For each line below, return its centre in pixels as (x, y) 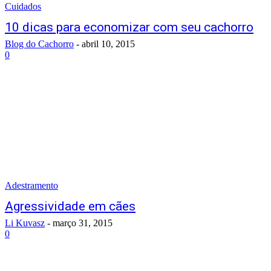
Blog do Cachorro (39, 44)
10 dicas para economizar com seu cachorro (129, 27)
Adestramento (31, 185)
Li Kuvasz (25, 223)
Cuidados (23, 6)
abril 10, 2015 (108, 44)
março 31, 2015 (83, 223)
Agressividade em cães (70, 206)
